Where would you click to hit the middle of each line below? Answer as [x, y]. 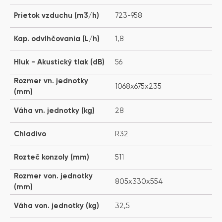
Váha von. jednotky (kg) [56, 206]
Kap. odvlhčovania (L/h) [57, 39]
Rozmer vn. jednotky [51, 81]
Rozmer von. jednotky [53, 176]
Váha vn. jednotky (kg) [54, 111]
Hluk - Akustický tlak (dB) [59, 62]
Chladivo [30, 134]
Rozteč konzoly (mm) [52, 157]
